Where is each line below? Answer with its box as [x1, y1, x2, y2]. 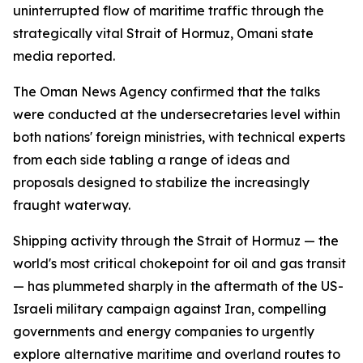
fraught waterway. [13, 197, 130, 213]
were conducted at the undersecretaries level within [13, 106, 340, 122]
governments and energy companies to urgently [13, 323, 314, 340]
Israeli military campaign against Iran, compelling [13, 301, 327, 317]
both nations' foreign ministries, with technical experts [13, 129, 345, 145]
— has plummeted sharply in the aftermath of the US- [13, 278, 344, 294]
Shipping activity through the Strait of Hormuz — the [13, 233, 339, 249]
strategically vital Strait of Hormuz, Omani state [13, 25, 314, 41]
